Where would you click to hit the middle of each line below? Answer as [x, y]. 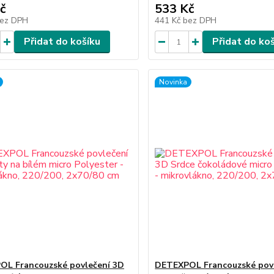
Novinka [173, 82]
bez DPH [200, 20]
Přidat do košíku [62, 42]
